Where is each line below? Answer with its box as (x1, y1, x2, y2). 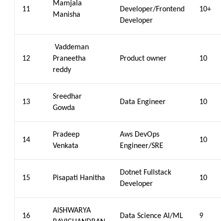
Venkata (53, 142, 78, 150)
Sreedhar (53, 93, 82, 101)
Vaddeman (53, 43, 89, 51)
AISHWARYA (53, 207, 91, 215)
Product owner (120, 55, 167, 63)
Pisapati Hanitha (53, 174, 105, 182)
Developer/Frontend (120, 5, 184, 13)
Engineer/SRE (120, 142, 163, 150)
